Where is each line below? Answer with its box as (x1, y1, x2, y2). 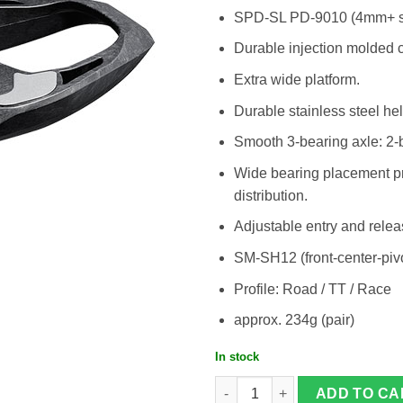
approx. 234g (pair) (233, 312, 354, 328)
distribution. (233, 187, 308, 203)
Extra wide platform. (233, 71, 360, 87)
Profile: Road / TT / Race (233, 281, 391, 297)
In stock (215, 349, 259, 363)
